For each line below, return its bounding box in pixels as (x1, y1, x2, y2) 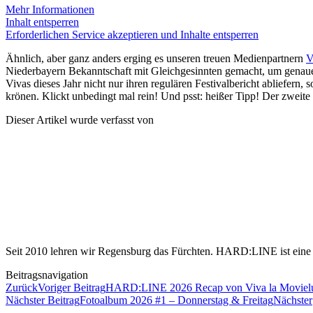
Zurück (6, 281, 38, 293)
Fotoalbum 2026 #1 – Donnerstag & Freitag (80, 293, 273, 306)
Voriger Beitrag (38, 281, 105, 293)
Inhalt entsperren (6, 15, 79, 28)
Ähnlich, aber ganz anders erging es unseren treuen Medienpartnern (6, 52, 306, 64)
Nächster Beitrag (6, 293, 80, 306)
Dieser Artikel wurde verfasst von (6, 113, 154, 126)
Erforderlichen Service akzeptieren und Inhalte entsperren (6, 28, 259, 41)
